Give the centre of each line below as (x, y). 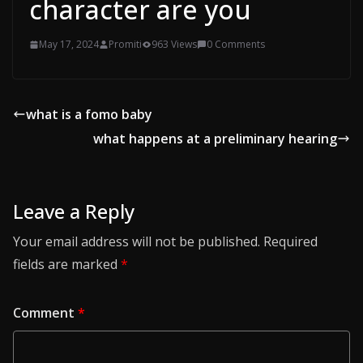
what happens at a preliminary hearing (215, 139)
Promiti (125, 45)
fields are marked (67, 265)
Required (290, 242)
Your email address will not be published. (137, 242)
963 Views (174, 45)
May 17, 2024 (69, 45)
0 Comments (236, 45)
